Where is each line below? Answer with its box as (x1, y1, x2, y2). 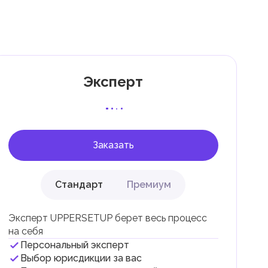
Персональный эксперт (20, 239, 129, 251)
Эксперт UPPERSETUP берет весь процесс (8, 212, 207, 224)
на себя (8, 226, 43, 237)
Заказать (92, 139, 134, 151)
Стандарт (55, 179, 103, 190)
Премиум (127, 179, 172, 190)
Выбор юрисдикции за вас (20, 252, 142, 264)
